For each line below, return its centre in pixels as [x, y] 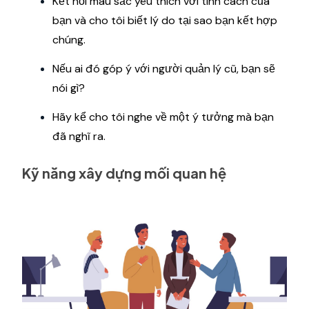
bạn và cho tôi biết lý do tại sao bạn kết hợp [165, 20]
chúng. [69, 39]
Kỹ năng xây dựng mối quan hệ [124, 172]
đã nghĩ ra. [79, 136]
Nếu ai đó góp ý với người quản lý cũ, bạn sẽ [164, 68]
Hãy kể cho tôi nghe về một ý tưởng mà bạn [163, 117]
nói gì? [69, 88]
